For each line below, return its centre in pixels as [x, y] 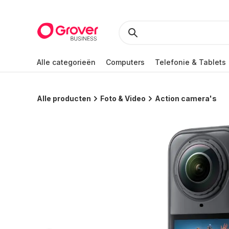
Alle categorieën [66, 62]
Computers [125, 62]
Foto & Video [123, 98]
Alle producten [64, 98]
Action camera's [186, 98]
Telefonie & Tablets [190, 62]
